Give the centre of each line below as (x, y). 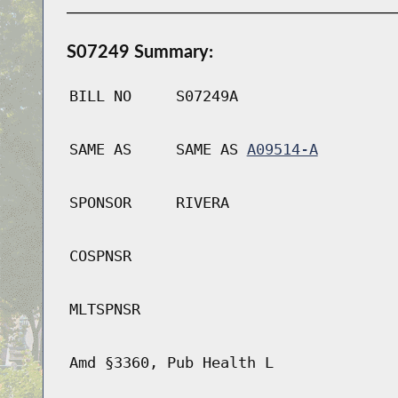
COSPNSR (100, 256)
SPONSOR (100, 203)
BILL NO (100, 96)
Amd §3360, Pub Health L (171, 363)
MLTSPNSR (104, 310)
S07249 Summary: (139, 51)
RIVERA (202, 203)
